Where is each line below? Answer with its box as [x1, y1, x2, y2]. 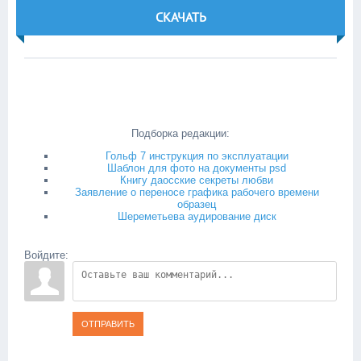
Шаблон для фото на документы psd [107, 162, 286, 174]
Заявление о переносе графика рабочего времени [74, 186, 319, 198]
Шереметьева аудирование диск [117, 210, 276, 222]
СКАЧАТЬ [155, 9, 206, 25]
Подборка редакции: [131, 127, 230, 139]
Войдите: [24, 249, 68, 261]
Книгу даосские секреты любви [120, 174, 273, 186]
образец [177, 198, 216, 210]
